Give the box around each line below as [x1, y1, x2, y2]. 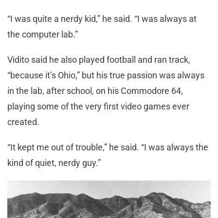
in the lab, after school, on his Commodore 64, [7, 85, 183, 96]
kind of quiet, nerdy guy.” [7, 157, 101, 168]
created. [7, 116, 39, 127]
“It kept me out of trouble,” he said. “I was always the [7, 142, 208, 152]
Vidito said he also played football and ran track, [7, 54, 190, 65]
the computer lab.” [7, 29, 78, 39]
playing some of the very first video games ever [7, 101, 189, 111]
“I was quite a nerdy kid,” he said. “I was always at [7, 13, 197, 24]
